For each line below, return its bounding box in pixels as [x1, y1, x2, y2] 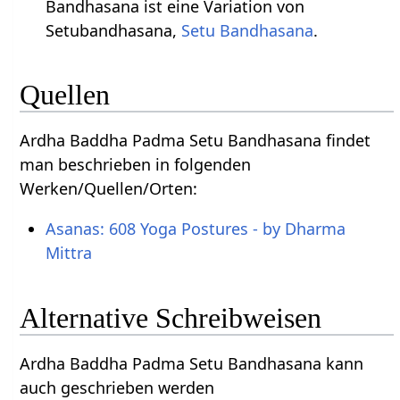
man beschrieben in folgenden [20, 154, 252, 175]
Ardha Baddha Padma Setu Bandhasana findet [20, 129, 371, 151]
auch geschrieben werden [20, 376, 215, 398]
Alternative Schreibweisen [20, 301, 322, 334]
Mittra [45, 242, 92, 263]
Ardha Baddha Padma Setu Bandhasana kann [20, 352, 364, 374]
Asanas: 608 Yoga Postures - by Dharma [45, 218, 346, 239]
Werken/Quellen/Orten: [20, 178, 198, 199]
